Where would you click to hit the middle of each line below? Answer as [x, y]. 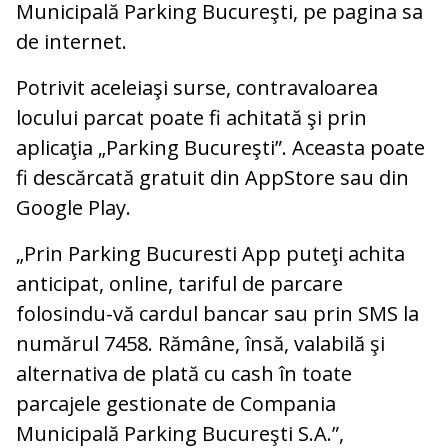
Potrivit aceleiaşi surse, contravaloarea [197, 88]
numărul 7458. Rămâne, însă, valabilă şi [200, 344]
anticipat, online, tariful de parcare [179, 284]
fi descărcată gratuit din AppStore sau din [212, 178]
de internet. [71, 42]
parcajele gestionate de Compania [176, 404]
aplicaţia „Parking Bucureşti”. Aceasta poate [220, 148]
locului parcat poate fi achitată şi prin [191, 118]
